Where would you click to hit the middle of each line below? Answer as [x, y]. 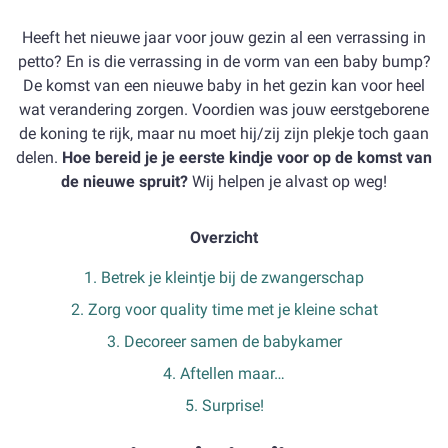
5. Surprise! [224, 405]
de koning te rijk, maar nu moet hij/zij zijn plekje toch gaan [224, 133]
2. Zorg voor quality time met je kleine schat [224, 309]
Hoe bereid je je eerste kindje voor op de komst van [247, 157]
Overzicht [224, 237]
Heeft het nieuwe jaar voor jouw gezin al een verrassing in [224, 37]
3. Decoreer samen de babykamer [224, 341]
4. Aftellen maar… [224, 373]
